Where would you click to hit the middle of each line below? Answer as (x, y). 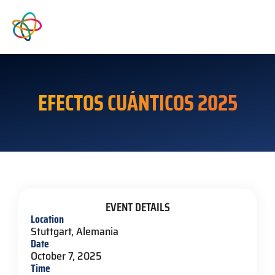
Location (47, 219)
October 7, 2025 (66, 256)
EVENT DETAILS (137, 207)
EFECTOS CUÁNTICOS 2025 (137, 103)
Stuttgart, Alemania (75, 231)
